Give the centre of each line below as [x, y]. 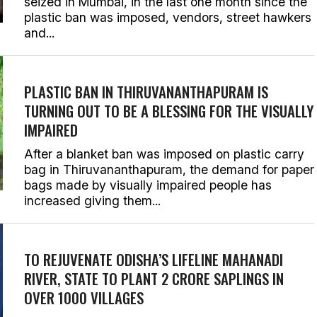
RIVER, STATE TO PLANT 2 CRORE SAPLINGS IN [154, 278]
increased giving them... [92, 201]
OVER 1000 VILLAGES [84, 298]
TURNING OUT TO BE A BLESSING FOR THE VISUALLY [169, 111]
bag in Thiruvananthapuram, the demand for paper [169, 169]
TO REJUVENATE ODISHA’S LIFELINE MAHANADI [154, 259]
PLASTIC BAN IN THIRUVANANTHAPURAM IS [146, 92]
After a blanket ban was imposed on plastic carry [164, 154]
